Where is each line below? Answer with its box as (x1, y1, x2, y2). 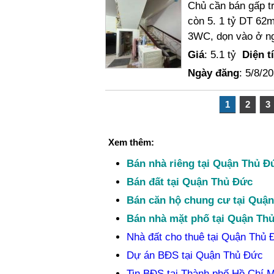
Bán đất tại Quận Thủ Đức (126, 176, 253, 188)
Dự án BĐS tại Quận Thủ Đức (126, 250, 263, 261)
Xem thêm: (108, 137, 154, 147)
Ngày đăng (187, 67, 239, 79)
